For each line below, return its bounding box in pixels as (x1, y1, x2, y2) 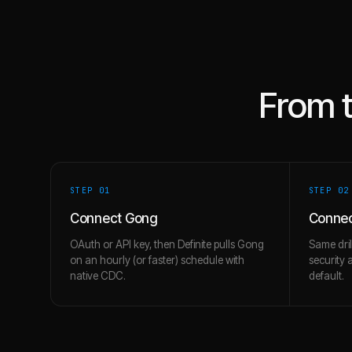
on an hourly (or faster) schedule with (70, 254, 244, 266)
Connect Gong (70, 211, 158, 226)
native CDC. (70, 269, 126, 282)
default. (308, 269, 344, 282)
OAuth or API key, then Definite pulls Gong (70, 238, 264, 251)
